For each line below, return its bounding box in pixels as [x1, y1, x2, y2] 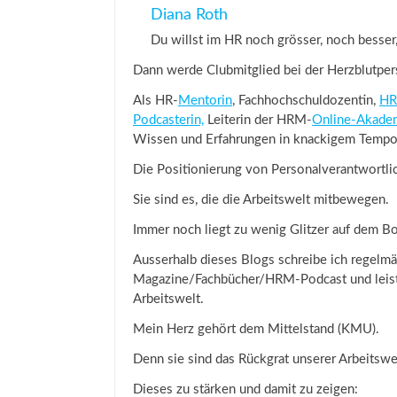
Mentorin [178, 94, 232, 107]
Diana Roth [151, 7, 228, 23]
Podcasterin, [133, 113, 204, 127]
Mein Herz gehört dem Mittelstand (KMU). [133, 323, 379, 336]
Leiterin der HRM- [204, 113, 312, 127]
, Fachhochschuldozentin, [232, 94, 379, 107]
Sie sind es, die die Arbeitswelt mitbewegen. [133, 193, 389, 206]
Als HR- [133, 94, 178, 107]
